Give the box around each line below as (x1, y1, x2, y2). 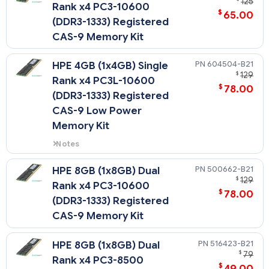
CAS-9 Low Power (52, 104, 142, 118)
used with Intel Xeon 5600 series (52, 160, 175, 171)
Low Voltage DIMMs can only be (52, 150, 170, 160)
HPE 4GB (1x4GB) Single (52, 59, 169, 73)
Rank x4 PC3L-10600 (52, 74, 156, 88)
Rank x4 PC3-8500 (52, 254, 144, 267)
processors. (52, 171, 98, 181)
